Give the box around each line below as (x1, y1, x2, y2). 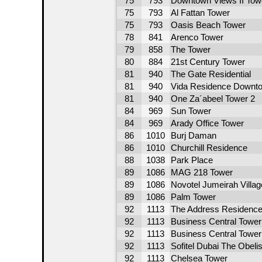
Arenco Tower (170, 32, 223, 42)
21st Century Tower (170, 57, 245, 67)
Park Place (170, 155, 213, 165)
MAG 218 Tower (170, 167, 233, 177)
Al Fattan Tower (170, 8, 230, 18)
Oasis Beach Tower (170, 20, 246, 30)
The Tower (170, 44, 211, 54)
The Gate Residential (170, 69, 251, 79)
